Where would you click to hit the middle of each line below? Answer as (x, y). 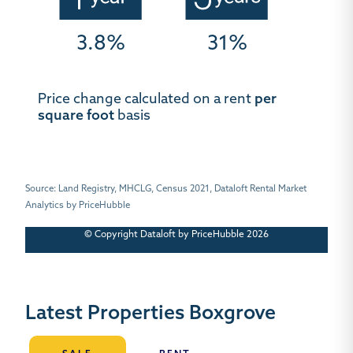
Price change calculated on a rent (146, 100)
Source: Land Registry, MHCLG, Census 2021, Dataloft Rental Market (166, 189)
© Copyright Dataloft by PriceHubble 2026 (176, 234)
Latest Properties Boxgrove (150, 314)
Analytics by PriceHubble (78, 205)
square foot (76, 117)
